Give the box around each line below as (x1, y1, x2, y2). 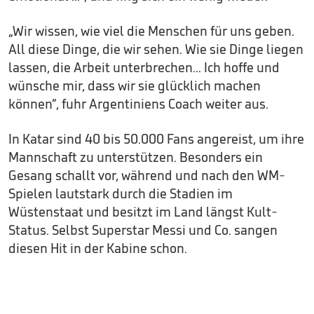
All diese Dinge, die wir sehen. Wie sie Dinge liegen (8, 41, 303, 57)
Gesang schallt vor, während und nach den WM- (8, 167, 285, 184)
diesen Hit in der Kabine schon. (8, 240, 187, 257)
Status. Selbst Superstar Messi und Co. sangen (8, 221, 278, 238)
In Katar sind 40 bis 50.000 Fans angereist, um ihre (8, 130, 304, 147)
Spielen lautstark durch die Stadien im (8, 185, 233, 202)
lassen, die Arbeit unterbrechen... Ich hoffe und (8, 59, 280, 76)
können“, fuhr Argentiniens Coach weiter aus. (8, 95, 268, 112)
